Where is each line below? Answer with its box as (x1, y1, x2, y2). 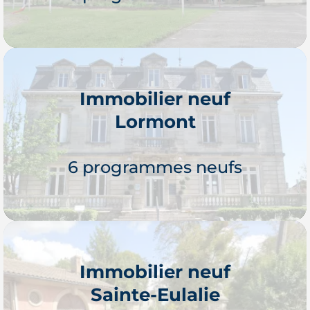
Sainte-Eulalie (90, 283, 220, 305)
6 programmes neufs (68, 156, 242, 177)
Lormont (114, 110, 196, 132)
